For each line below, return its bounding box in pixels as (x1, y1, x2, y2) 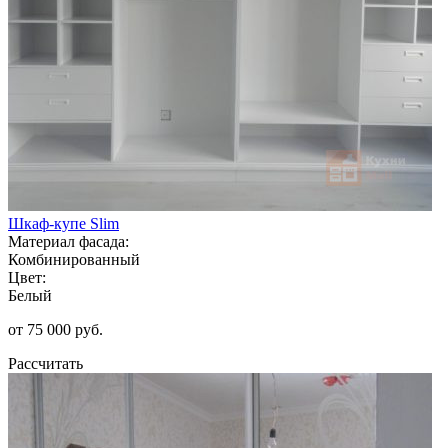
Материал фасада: (8, 232, 129, 250)
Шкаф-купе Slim (8, 214, 119, 232)
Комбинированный (8, 250, 140, 268)
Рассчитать (8, 354, 83, 372)
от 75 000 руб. (8, 320, 103, 338)
